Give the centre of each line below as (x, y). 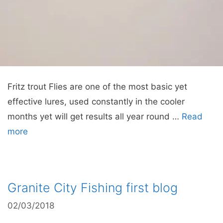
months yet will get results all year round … (95, 116)
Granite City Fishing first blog (93, 188)
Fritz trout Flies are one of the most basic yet (97, 87)
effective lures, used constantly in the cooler (96, 102)
